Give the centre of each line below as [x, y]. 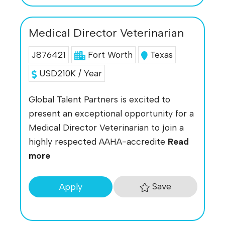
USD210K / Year [69, 73]
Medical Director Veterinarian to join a [106, 128]
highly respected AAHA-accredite [98, 142]
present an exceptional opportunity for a [111, 114]
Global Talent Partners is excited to [99, 99]
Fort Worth [110, 55]
